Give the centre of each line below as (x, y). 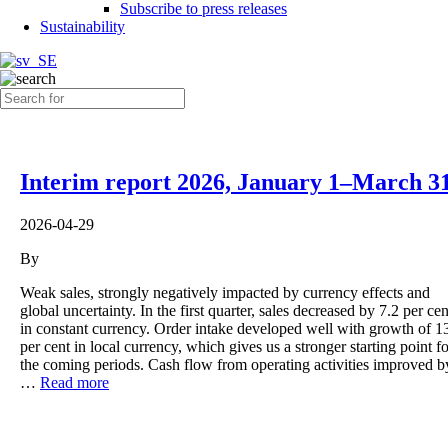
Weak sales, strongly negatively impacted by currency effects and (225, 292)
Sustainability (82, 26)
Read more (74, 382)
